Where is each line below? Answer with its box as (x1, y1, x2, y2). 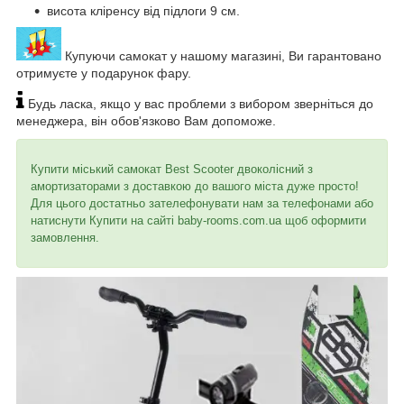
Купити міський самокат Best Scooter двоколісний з (31, 162, 313, 177)
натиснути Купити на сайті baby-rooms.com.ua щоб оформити (31, 214, 366, 228)
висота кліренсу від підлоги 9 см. (47, 3, 240, 18)
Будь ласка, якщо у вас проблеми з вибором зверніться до (24, 96, 373, 112)
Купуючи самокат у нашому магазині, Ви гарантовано (61, 49, 381, 64)
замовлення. (31, 231, 99, 245)
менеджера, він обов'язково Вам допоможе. (16, 114, 276, 129)
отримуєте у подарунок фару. (16, 66, 191, 81)
